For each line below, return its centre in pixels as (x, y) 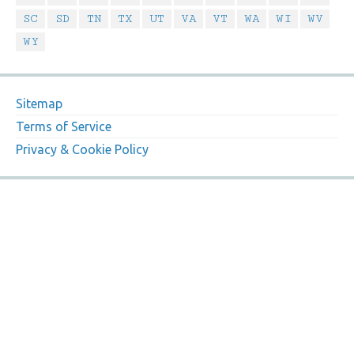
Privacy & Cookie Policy (82, 150)
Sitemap (39, 104)
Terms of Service (64, 127)
